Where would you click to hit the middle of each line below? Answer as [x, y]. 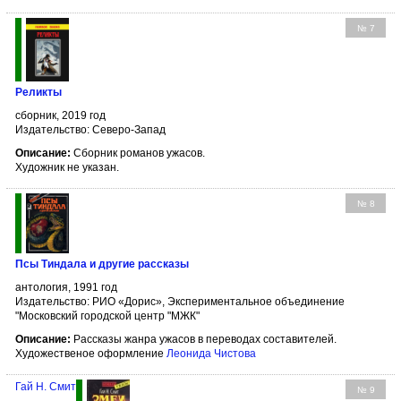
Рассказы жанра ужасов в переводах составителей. [204, 339]
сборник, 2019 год [60, 115]
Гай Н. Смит [46, 386]
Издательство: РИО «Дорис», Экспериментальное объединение [180, 301]
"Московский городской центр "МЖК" [107, 316]
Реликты [38, 92]
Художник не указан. [67, 167]
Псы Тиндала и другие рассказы [102, 264]
